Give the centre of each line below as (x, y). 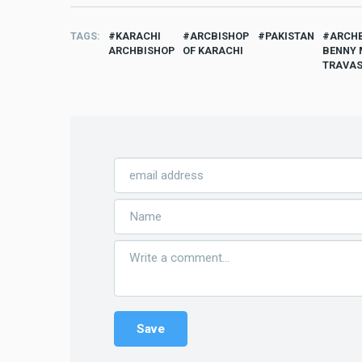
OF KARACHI (213, 50)
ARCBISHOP (219, 36)
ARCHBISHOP (141, 50)
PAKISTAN (290, 36)
